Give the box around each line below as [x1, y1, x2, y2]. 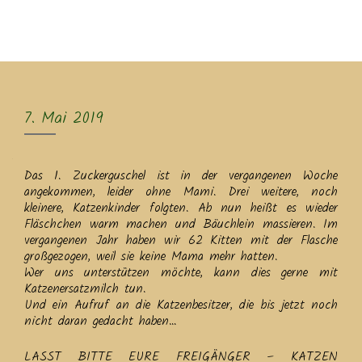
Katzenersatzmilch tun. [24, 279, 146, 299]
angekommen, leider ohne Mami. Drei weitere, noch [24, 182, 338, 202]
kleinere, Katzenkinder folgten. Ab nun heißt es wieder [24, 198, 338, 218]
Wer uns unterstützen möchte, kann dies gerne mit [24, 263, 338, 283]
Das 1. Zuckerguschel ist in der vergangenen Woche [24, 166, 338, 186]
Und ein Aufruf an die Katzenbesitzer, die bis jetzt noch [24, 295, 338, 315]
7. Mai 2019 [24, 106, 103, 132]
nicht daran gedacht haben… [24, 311, 177, 331]
